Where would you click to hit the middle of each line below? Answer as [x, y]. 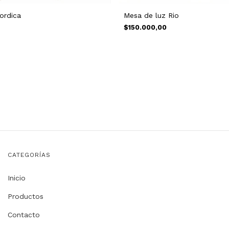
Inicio [17, 178]
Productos [26, 197]
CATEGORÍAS [29, 155]
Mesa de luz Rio [151, 16]
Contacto [24, 215]
